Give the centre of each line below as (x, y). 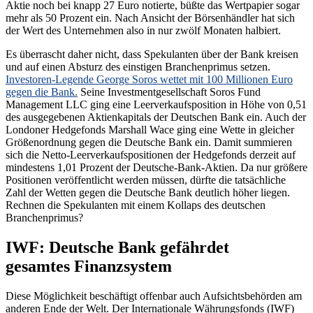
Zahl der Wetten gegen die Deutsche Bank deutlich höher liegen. (148, 193)
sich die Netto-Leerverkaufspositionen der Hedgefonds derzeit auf (151, 155)
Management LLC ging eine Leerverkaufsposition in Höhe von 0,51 (156, 105)
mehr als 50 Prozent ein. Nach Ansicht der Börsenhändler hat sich (150, 18)
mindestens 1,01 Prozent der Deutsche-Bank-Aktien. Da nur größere (156, 168)
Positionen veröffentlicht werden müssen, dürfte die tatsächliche (146, 180)
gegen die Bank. (42, 92)
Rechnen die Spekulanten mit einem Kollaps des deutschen (136, 205)
